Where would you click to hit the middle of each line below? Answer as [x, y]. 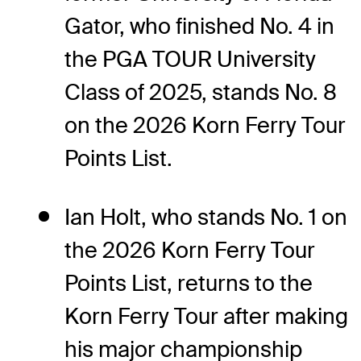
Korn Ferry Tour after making [206, 317]
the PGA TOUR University [190, 60]
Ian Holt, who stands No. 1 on [206, 218]
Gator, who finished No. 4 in [199, 27]
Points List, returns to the [189, 284]
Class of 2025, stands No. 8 [201, 93]
